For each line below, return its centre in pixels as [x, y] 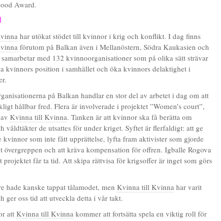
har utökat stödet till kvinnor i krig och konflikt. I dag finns [109, 36]
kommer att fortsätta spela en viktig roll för [140, 214]
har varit [188, 187]
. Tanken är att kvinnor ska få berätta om [129, 117]
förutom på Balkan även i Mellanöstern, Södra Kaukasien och [113, 47]
